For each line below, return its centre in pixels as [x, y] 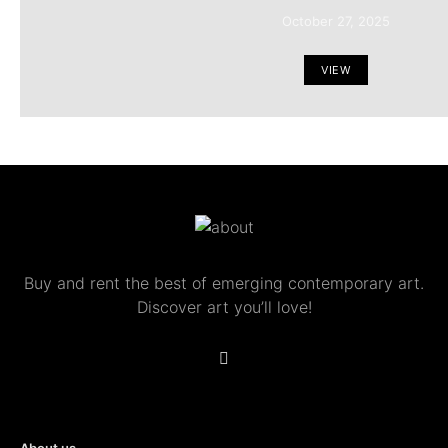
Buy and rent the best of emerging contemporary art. [224, 282]
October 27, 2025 [336, 21]
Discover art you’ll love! [224, 306]
